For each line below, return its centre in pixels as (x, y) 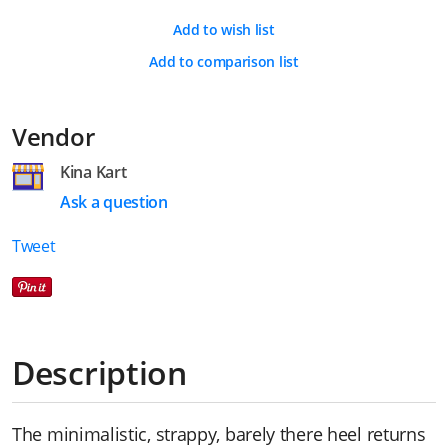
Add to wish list (224, 29)
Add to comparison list (224, 61)
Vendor (53, 136)
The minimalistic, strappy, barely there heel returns (219, 433)
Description (99, 372)
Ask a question (114, 202)
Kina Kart (93, 172)
